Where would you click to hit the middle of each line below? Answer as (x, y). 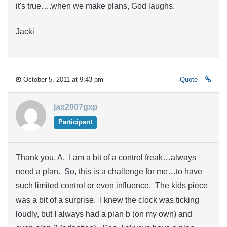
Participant (75, 122)
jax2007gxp (76, 107)
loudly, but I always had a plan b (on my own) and (104, 214)
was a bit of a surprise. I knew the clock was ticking (107, 200)
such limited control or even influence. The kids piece (112, 186)
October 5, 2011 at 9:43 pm (62, 80)
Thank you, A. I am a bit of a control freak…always (106, 158)
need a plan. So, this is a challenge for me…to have (109, 172)
